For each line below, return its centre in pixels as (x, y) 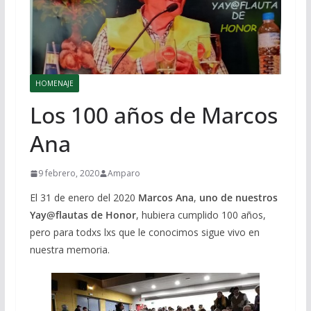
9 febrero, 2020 (68, 174)
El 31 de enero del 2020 (84, 198)
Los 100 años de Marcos (153, 115)
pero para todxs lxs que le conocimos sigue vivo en (144, 233)
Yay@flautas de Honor (83, 215)
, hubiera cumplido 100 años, (201, 215)
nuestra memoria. (69, 250)
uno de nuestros (237, 198)
